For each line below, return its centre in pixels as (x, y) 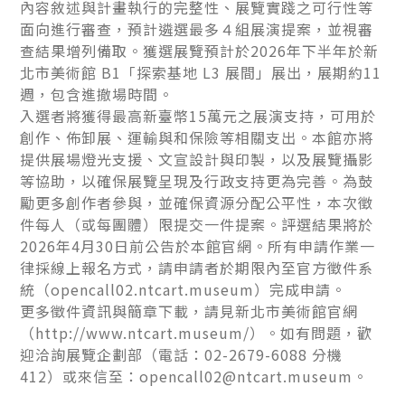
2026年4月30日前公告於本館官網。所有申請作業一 (198, 245)
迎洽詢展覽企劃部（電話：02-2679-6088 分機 (182, 354)
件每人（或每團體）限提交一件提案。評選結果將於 (197, 224)
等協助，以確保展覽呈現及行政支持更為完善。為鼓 (197, 180)
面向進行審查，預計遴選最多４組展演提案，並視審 (197, 28)
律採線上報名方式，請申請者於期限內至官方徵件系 (197, 267)
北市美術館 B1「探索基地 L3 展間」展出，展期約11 (201, 72)
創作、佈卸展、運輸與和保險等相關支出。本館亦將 (197, 137)
